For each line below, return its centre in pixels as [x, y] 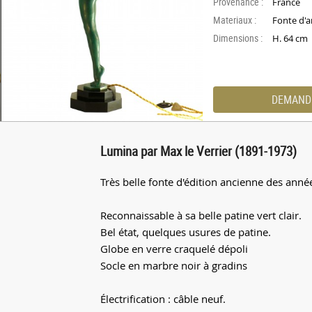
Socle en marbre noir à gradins [174, 265]
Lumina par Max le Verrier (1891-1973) [198, 151]
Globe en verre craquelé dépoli [174, 249]
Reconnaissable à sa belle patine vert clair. [201, 215]
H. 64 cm [290, 39]
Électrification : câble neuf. [163, 299]
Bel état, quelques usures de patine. [186, 232]
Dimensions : [238, 38]
